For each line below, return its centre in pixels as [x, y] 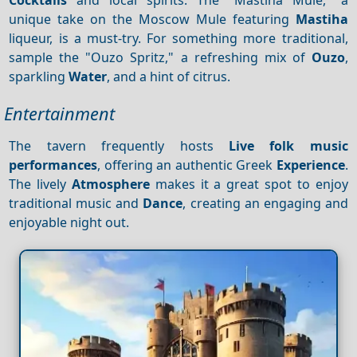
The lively [40, 184]
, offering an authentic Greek [187, 165]
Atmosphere [111, 184]
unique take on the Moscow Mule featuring [152, 19]
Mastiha [322, 19]
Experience [310, 165]
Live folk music [288, 145]
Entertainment [59, 113]
